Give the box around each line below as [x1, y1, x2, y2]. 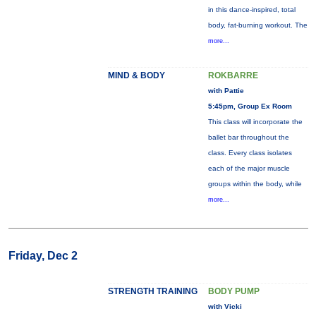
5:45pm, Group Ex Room [207, 102, 292, 110]
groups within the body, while [207, 180, 302, 188]
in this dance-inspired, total [207, 6, 296, 13]
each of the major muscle [207, 164, 290, 172]
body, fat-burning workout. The [207, 21, 308, 29]
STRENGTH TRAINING [107, 286, 197, 296]
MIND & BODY [107, 71, 165, 80]
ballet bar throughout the [207, 133, 289, 141]
